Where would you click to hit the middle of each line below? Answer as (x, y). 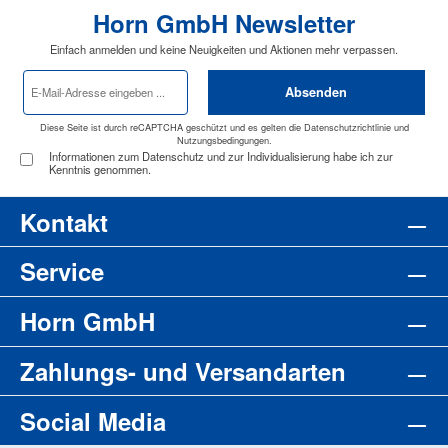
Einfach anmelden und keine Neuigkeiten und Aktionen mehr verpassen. (224, 48)
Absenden (316, 92)
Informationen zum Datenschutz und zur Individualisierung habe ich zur (220, 156)
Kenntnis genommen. (99, 169)
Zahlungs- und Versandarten (183, 371)
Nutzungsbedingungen (222, 140)
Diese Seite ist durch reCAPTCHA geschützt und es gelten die (171, 127)
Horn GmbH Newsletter (224, 22)
